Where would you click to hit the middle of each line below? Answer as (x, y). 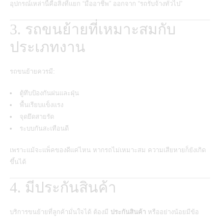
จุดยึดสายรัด (37, 116)
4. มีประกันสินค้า (63, 187)
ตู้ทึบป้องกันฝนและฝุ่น (49, 93)
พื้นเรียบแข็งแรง (41, 105)
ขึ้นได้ (18, 162)
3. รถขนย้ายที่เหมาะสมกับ (93, 29)
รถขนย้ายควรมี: (32, 71)
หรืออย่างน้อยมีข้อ (172, 212)
